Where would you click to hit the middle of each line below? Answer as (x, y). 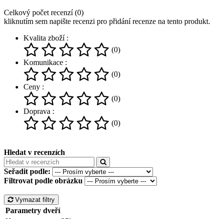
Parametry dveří (33, 210)
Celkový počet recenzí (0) (44, 12)
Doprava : (39, 111)
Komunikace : (45, 62)
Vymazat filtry (34, 199)
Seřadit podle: (27, 171)
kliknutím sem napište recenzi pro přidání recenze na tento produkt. (107, 21)
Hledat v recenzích (34, 152)
